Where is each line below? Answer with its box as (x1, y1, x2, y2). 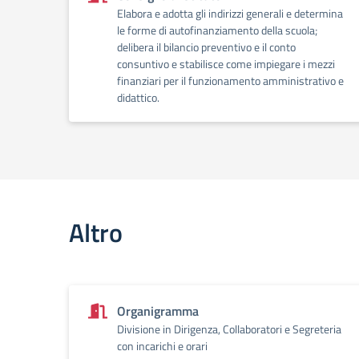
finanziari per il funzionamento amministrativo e (117, 72, 344, 89)
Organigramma (117, 301, 199, 321)
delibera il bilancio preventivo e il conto (117, 38, 296, 55)
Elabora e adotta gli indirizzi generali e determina (117, 5, 343, 22)
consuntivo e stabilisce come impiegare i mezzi (117, 55, 335, 72)
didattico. (117, 89, 159, 106)
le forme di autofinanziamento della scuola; (117, 22, 317, 38)
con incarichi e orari (117, 337, 208, 354)
